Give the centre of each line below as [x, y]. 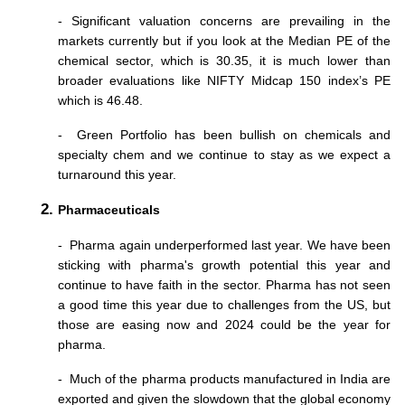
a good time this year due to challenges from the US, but [224, 304]
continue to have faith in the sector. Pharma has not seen [224, 284]
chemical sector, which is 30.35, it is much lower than [224, 60]
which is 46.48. [102, 100]
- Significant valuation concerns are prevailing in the [224, 20]
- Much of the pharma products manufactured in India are [224, 378]
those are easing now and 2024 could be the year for [224, 324]
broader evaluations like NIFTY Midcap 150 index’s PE [224, 80]
